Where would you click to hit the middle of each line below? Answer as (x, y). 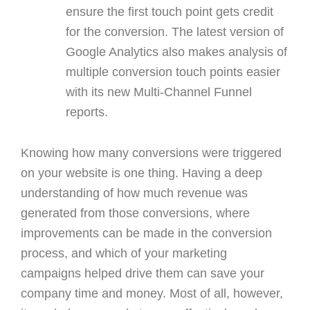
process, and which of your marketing (124, 253)
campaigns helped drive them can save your (143, 273)
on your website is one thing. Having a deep (142, 173)
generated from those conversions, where (135, 213)
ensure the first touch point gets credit (170, 11)
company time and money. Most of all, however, (152, 293)
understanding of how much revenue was (134, 193)
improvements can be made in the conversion (146, 233)
